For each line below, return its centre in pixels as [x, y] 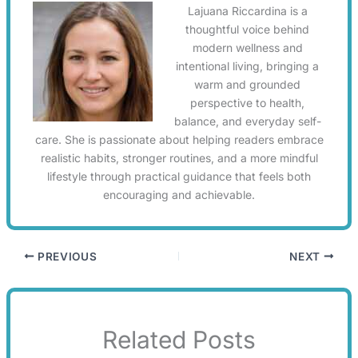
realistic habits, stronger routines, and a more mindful [179, 157]
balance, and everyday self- [247, 121]
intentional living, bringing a [247, 66]
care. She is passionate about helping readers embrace [179, 139]
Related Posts [179, 339]
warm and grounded [247, 84]
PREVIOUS [66, 256]
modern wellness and [247, 47]
